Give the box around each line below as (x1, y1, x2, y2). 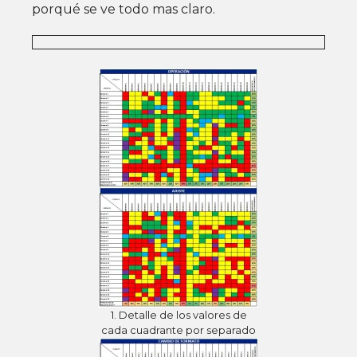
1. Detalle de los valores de (110, 308, 247, 321)
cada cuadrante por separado (101, 323, 256, 336)
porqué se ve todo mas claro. (32, 2, 215, 18)
